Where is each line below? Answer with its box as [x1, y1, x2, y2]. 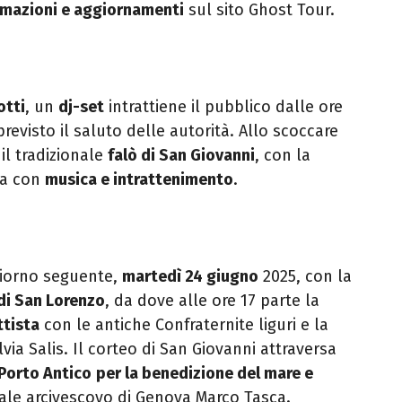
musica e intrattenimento [45, 170, 233, 190]
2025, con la [258, 267, 352, 287]
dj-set [58, 97, 104, 118]
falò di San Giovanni [108, 145, 255, 166]
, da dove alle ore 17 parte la [105, 291, 319, 311]
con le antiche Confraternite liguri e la [39, 315, 328, 336]
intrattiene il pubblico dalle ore [104, 97, 343, 118]
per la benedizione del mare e [96, 363, 313, 384]
